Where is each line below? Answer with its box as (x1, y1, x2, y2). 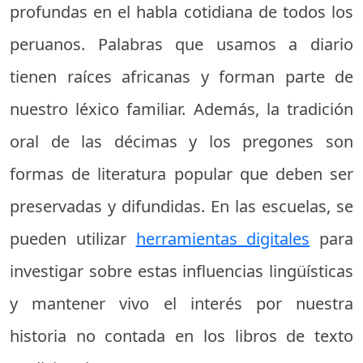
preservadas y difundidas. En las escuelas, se (10, 194, 353, 217)
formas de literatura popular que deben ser (10, 162, 353, 185)
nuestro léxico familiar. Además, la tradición (10, 97, 353, 120)
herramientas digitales (135, 227, 310, 250)
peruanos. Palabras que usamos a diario (10, 32, 353, 55)
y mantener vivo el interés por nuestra (10, 292, 353, 314)
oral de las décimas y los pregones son (10, 130, 353, 152)
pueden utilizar (10, 227, 136, 250)
